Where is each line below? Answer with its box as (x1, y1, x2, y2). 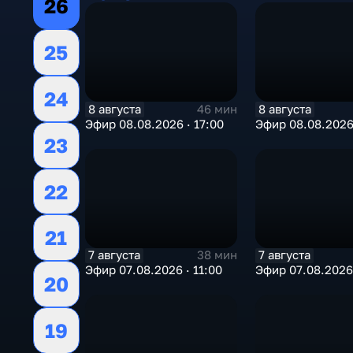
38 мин (196, 248, 237, 262)
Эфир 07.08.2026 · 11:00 (84, 262, 222, 277)
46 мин (196, 102, 237, 117)
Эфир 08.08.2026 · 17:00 (84, 117, 224, 131)
